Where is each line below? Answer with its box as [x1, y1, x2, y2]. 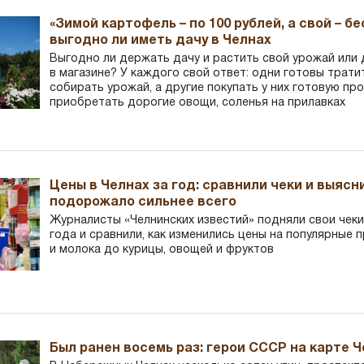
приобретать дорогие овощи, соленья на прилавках [50, 97, 346, 108]
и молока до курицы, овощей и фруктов [50, 244, 275, 255]
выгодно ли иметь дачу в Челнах [50, 34, 272, 46]
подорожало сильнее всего [50, 196, 237, 208]
